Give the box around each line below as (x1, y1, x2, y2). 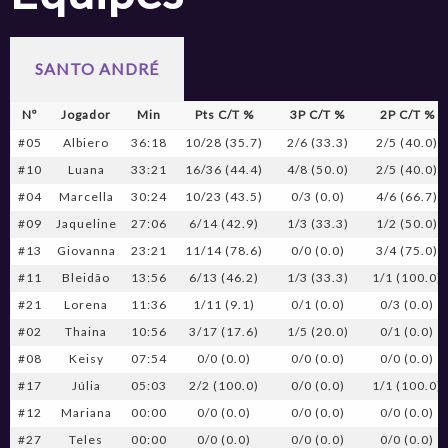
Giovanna (56, 242, 116, 258)
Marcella (58, 188, 114, 204)
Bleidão (62, 269, 111, 285)
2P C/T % (379, 106, 435, 122)
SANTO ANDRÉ (35, 58, 160, 78)
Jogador (61, 106, 112, 122)
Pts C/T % (194, 106, 254, 122)
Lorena (64, 296, 109, 312)
